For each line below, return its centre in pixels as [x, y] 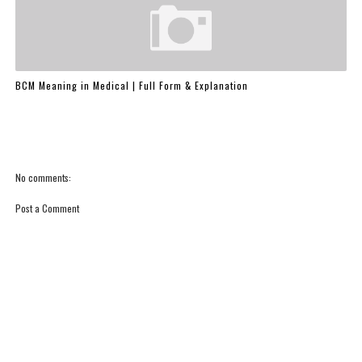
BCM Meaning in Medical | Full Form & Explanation [131, 85]
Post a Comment [47, 208]
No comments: [43, 177]
